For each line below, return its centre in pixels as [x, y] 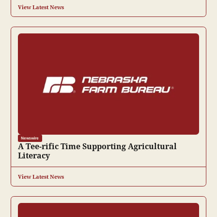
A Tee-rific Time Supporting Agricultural [97, 146]
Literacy [34, 155]
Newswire [30, 138]
